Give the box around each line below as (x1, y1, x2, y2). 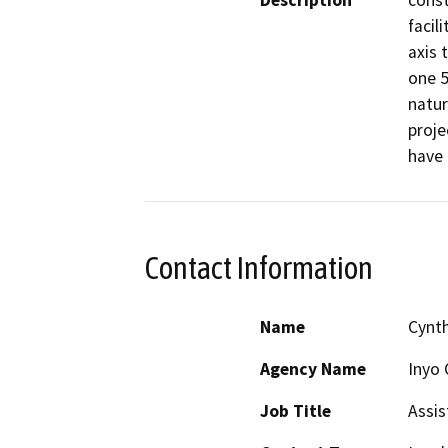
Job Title (260, 399, 331, 422)
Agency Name (260, 357, 366, 380)
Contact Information (145, 250, 373, 287)
